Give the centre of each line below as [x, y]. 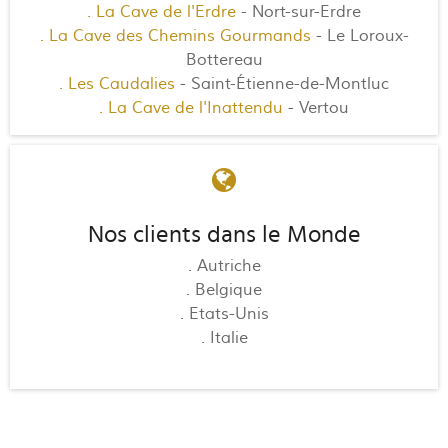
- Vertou [316, 107]
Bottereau [224, 59]
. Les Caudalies [117, 83]
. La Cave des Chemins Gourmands [175, 35]
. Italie [224, 337]
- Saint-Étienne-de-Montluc [282, 83]
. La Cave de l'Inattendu [191, 107]
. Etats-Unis [224, 313]
